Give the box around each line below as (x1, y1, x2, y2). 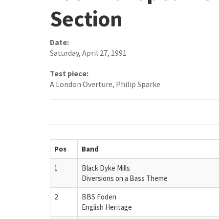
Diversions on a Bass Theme (82, 173, 168, 183)
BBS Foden (82, 192, 116, 201)
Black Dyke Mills (82, 163, 130, 173)
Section (50, 4, 123, 32)
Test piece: (50, 68, 88, 79)
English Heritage (82, 202, 132, 212)
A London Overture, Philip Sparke (50, 79, 160, 89)
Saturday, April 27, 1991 (50, 48, 127, 58)
